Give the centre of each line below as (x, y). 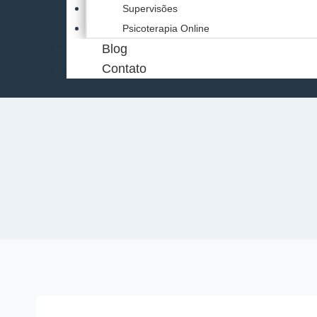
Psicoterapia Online (166, 28)
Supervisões (150, 8)
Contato (125, 69)
